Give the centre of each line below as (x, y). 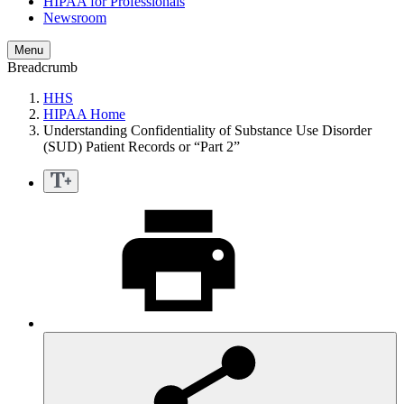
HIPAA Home (84, 115)
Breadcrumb (42, 68)
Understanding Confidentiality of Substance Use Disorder (207, 131)
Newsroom (75, 18)
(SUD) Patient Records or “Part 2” (142, 147)
